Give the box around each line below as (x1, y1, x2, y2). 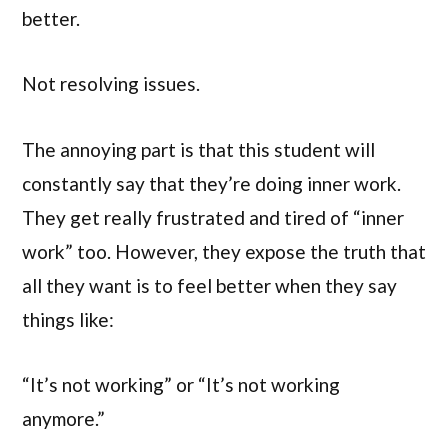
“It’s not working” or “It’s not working (22, 372, 340, 396)
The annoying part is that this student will (22, 137, 375, 161)
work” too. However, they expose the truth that (22, 239, 426, 263)
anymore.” (22, 406, 105, 430)
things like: (22, 307, 114, 331)
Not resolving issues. (22, 72, 200, 96)
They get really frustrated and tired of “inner (22, 205, 404, 229)
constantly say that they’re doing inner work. (22, 171, 401, 195)
